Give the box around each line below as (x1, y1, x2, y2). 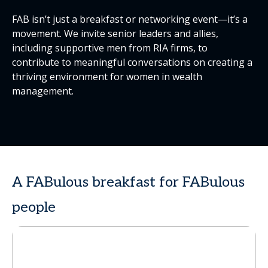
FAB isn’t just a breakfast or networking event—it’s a (12, 12, 248, 26)
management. (12, 84, 74, 98)
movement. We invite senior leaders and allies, (12, 26, 218, 40)
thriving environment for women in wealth (12, 69, 202, 83)
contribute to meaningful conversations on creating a (12, 55, 252, 69)
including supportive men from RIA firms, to (12, 41, 208, 54)
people (12, 198, 56, 216)
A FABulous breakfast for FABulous (12, 173, 245, 191)
